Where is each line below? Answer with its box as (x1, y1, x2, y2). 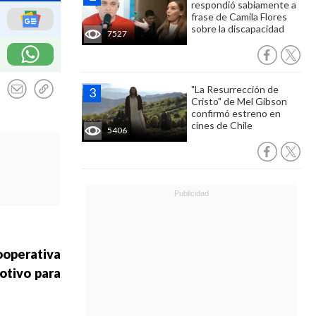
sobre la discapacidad (191, 23, 284, 35)
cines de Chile (191, 119, 253, 131)
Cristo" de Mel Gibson (191, 95, 287, 107)
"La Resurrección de (191, 83, 279, 95)
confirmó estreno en (191, 107, 281, 119)
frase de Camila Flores (191, 11, 287, 23)
